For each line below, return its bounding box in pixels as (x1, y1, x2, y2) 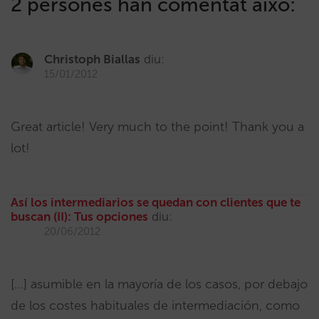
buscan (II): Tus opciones (11, 209, 148, 224)
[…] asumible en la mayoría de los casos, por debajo (11, 276, 308, 292)
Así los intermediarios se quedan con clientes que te (11, 195, 300, 209)
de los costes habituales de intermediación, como (11, 298, 300, 313)
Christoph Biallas (44, 52, 140, 66)
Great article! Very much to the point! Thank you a (11, 119, 304, 135)
